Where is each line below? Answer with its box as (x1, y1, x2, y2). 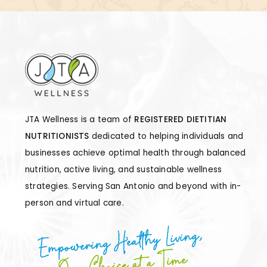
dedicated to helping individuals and (89, 131, 244, 142)
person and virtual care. (25, 197, 124, 209)
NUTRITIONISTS (25, 131, 89, 142)
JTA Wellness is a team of (25, 114, 135, 126)
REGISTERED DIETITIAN (134, 114, 227, 126)
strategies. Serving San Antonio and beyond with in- (25, 181, 241, 193)
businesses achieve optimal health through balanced (25, 147, 246, 159)
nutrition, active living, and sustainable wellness (25, 164, 222, 176)
